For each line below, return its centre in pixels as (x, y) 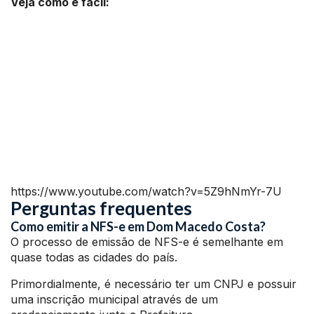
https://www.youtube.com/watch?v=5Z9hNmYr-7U (146, 192)
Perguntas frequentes (101, 209)
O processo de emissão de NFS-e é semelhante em (147, 242)
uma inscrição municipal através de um (114, 300)
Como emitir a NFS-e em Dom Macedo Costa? (138, 227)
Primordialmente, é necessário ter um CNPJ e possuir (153, 284)
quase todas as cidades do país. (94, 258)
